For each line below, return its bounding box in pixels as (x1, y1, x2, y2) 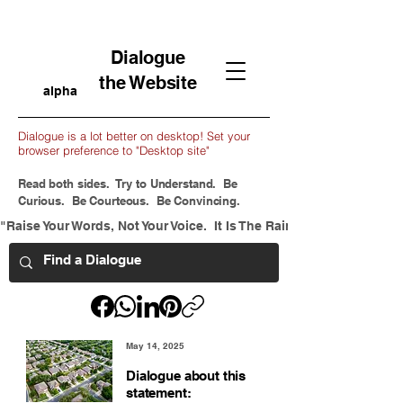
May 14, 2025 (126, 340, 184, 351)
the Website (99, 72, 197, 94)
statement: (126, 385, 192, 400)
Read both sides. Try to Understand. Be (18, 176, 237, 191)
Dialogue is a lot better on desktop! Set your (18, 129, 250, 143)
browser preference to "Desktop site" (18, 143, 210, 157)
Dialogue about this (126, 368, 246, 383)
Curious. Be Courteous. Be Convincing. (18, 193, 240, 208)
